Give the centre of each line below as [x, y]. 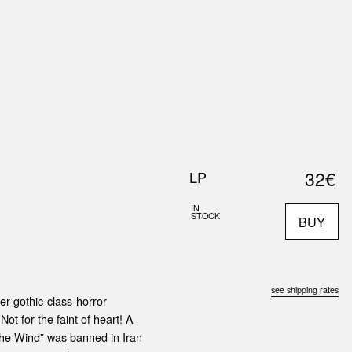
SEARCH [318, 79]
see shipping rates [305, 290]
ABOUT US [45, 31]
